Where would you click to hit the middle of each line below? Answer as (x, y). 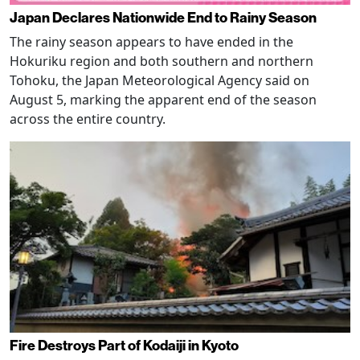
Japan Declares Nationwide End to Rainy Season (163, 17)
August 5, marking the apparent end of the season (163, 99)
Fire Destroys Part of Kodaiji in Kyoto (124, 346)
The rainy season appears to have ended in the (151, 41)
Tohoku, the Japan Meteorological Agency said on (160, 80)
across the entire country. (88, 119)
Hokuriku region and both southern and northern (162, 61)
